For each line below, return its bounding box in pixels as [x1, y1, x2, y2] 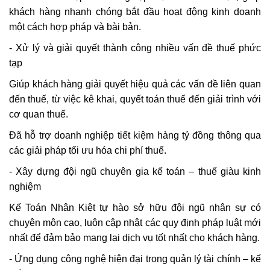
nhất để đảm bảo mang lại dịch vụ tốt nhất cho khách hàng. [9, 233, 260, 243]
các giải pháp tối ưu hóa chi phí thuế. [9, 145, 166, 155]
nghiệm [9, 181, 41, 192]
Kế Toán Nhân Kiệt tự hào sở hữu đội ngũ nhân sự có [9, 202, 261, 213]
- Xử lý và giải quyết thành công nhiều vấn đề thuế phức [9, 43, 261, 53]
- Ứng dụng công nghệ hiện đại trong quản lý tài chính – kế [9, 254, 261, 264]
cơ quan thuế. [9, 109, 68, 119]
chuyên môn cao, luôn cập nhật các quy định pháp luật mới [9, 218, 261, 228]
